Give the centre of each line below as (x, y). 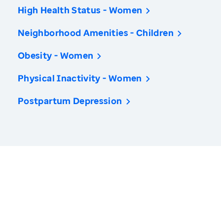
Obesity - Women (56, 55)
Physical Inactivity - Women (80, 78)
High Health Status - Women (80, 10)
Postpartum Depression (70, 101)
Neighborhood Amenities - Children (96, 33)
